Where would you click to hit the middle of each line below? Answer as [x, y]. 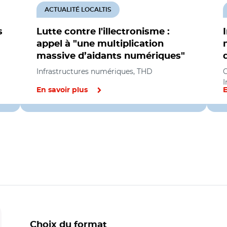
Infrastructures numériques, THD [94, 71]
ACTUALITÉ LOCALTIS [78, 10]
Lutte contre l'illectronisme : [103, 32]
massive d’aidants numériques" [111, 56]
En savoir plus [62, 90]
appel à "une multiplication [100, 44]
